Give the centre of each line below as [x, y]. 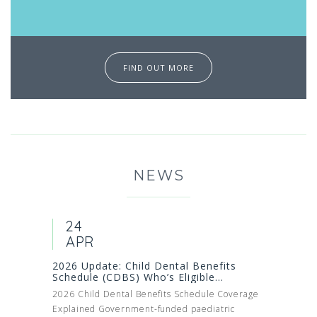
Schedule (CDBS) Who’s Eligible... [138, 277]
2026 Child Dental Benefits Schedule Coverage [156, 294]
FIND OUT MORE [158, 67]
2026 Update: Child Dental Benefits [144, 265]
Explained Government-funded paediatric [144, 309]
